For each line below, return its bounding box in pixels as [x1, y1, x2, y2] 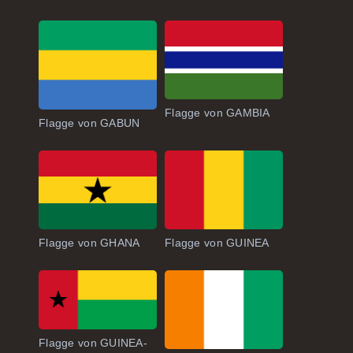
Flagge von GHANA [39, 236, 140, 249]
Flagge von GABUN [39, 116, 140, 129]
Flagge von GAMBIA [165, 106, 270, 120]
